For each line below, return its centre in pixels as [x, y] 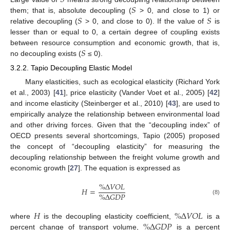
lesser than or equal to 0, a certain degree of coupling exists [115, 32]
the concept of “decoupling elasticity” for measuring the [115, 147]
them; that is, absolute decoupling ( [71, 11]
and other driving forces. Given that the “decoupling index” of [115, 125]
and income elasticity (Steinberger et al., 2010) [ [89, 103]
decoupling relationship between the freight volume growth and [115, 157]
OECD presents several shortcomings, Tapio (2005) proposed [115, 136]
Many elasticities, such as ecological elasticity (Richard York [122, 82]
